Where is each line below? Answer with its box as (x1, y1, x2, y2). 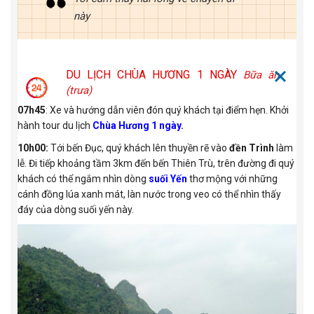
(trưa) (66, 83, 92, 97)
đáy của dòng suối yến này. (18, 203, 134, 215)
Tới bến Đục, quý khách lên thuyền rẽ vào (48, 142, 229, 153)
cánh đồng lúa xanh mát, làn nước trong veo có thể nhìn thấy (18, 188, 281, 200)
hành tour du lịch (18, 119, 93, 131)
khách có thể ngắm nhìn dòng (18, 172, 146, 184)
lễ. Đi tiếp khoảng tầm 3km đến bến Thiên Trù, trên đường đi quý (18, 157, 294, 169)
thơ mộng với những (187, 172, 278, 184)
